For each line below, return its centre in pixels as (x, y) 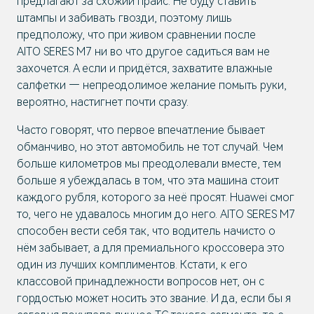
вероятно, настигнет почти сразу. (103, 102)
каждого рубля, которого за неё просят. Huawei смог (156, 197)
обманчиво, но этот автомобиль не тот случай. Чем (150, 147)
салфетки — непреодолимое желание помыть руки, (152, 85)
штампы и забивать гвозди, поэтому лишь (124, 18)
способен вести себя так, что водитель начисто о (146, 231)
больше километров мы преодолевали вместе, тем (149, 164)
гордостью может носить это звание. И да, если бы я (154, 298)
